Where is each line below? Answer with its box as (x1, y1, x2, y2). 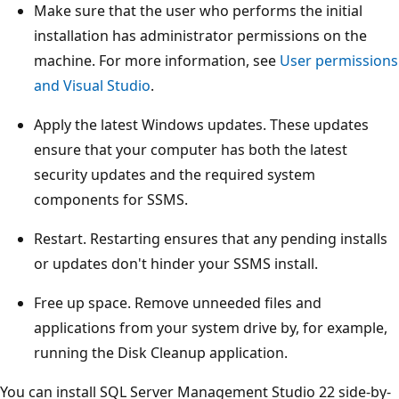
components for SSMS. (34, 189, 188, 209)
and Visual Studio (34, 75, 151, 95)
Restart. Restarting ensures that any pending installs (34, 228, 387, 248)
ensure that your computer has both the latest (34, 139, 347, 159)
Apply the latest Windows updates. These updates (34, 114, 369, 134)
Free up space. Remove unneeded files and (34, 292, 322, 313)
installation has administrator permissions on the (34, 25, 367, 45)
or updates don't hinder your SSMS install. (34, 253, 318, 273)
